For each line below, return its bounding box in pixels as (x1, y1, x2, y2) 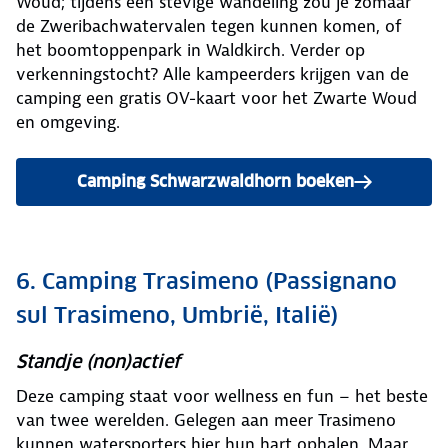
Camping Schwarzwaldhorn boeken (76, 171, 354, 193)
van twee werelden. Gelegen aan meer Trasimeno (16, 409, 396, 432)
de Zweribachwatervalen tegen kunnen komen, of (16, 15, 402, 38)
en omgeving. (16, 111, 120, 134)
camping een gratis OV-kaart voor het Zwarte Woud (16, 87, 417, 110)
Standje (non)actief (16, 350, 180, 374)
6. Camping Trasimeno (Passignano (16, 267, 397, 296)
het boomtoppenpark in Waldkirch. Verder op (16, 39, 365, 62)
